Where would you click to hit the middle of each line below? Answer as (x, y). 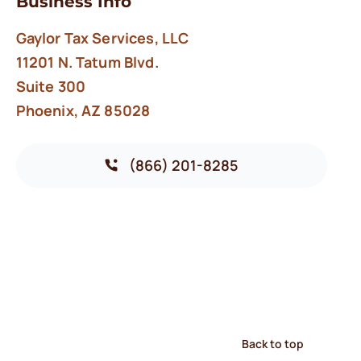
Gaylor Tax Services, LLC (102, 37)
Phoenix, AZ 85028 (83, 110)
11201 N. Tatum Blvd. (87, 62)
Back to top (273, 344)
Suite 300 (50, 86)
